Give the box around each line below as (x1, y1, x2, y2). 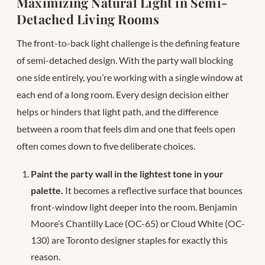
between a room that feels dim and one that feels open (17, 123, 235, 135)
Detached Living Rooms (17, 11, 160, 28)
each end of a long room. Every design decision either (17, 89, 229, 101)
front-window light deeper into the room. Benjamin (31, 201, 237, 213)
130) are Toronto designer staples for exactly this (31, 234, 228, 246)
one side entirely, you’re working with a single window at (17, 72, 243, 83)
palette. (31, 185, 63, 196)
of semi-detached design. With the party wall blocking (17, 54, 233, 66)
